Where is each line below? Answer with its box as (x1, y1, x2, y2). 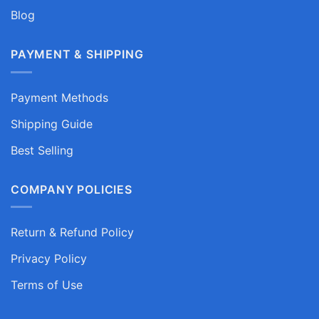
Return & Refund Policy (11, 225, 134, 240)
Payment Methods (11, 90, 108, 105)
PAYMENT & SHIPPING (11, 47, 144, 62)
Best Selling (11, 142, 73, 157)
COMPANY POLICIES (11, 182, 132, 197)
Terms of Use (11, 278, 83, 293)
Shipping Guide (11, 116, 93, 131)
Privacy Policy (11, 251, 87, 266)
